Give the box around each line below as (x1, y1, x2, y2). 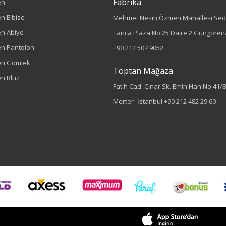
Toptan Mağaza (113, 65, 173, 76)
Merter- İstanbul (113, 97, 164, 106)
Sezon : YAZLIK (121, 170, 162, 179)
